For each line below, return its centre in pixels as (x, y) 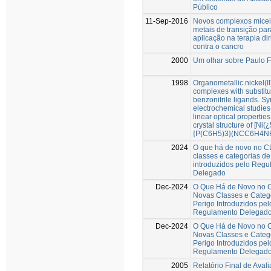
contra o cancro (218, 46)
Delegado (209, 173)
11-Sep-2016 (167, 21)
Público (205, 7)
